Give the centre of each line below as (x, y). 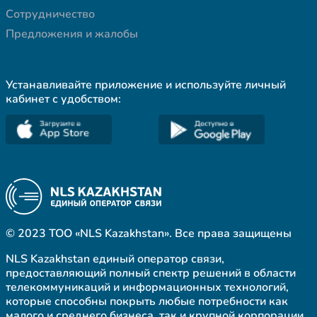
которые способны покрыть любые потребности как (147, 301)
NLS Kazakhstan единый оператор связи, (115, 259)
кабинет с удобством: (63, 99)
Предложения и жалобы (72, 34)
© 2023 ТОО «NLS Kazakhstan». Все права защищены (149, 234)
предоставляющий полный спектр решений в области (151, 273)
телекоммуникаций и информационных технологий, (147, 287)
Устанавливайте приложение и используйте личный (146, 85)
